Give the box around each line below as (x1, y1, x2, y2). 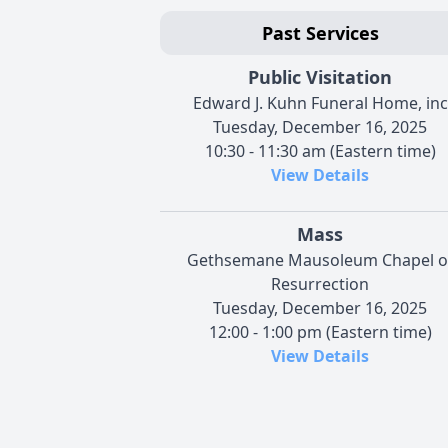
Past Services (261, 20, 379, 45)
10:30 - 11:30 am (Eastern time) (204, 139, 436, 162)
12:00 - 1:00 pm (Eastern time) (208, 320, 432, 343)
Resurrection (271, 272, 369, 295)
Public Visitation (248, 64, 392, 89)
